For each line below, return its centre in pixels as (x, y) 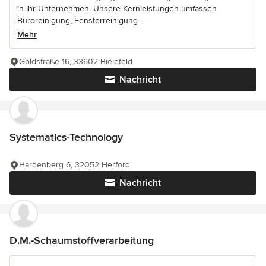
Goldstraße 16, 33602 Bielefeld (76, 62)
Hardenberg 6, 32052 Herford (75, 165)
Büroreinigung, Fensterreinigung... (80, 21)
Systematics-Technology (66, 137)
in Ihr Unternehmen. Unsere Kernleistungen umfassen (117, 9)
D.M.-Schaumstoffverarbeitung (82, 241)
